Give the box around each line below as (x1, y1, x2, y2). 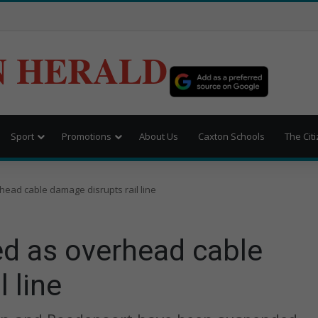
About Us (139, 129, 178, 143)
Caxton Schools (198, 129, 265, 143)
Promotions (62, 129, 111, 143)
